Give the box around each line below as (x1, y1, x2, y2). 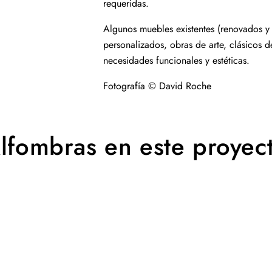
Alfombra (1, 214, 43, 229)
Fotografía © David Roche (103, 78, 211, 93)
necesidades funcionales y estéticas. (103, 53, 250, 67)
